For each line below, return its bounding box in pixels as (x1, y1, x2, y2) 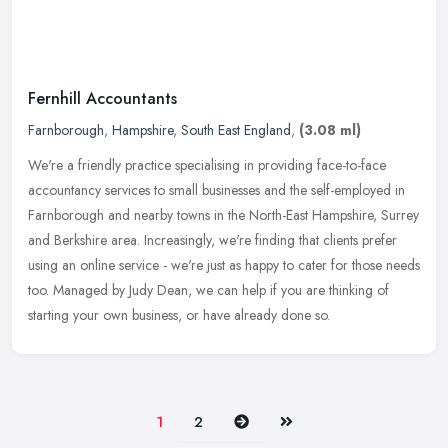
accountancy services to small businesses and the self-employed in (28, 180, 405, 201)
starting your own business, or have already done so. (28, 305, 330, 326)
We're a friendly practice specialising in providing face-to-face (28, 155, 386, 176)
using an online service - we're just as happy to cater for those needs (28, 255, 420, 276)
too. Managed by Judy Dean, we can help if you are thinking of (28, 280, 389, 301)
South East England (181, 120, 291, 141)
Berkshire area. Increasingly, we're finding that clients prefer (54, 230, 397, 251)
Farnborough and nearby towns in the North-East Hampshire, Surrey (28, 205, 419, 226)
